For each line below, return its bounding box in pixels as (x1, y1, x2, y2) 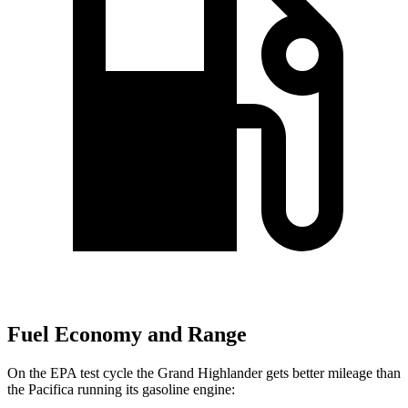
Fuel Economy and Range (7, 322, 247, 347)
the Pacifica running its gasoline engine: (7, 381, 235, 397)
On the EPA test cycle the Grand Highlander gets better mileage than (7, 364, 401, 381)
